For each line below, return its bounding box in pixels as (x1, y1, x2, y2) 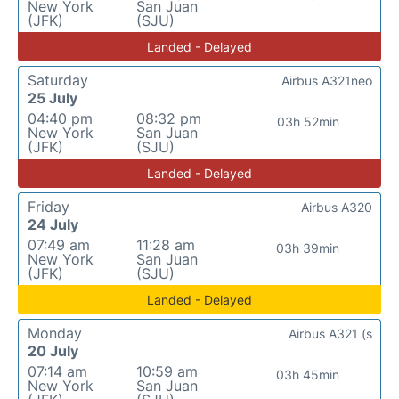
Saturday (28, 71, 88, 89)
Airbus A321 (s (289, 326, 372, 341)
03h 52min (276, 114, 339, 129)
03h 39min (276, 240, 340, 256)
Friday (28, 198, 69, 216)
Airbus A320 (301, 199, 372, 215)
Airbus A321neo (281, 73, 372, 88)
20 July (28, 342, 78, 360)
